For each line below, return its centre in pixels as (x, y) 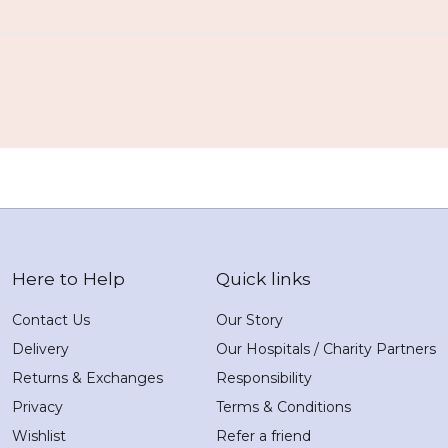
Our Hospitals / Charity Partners (326, 349)
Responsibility (264, 378)
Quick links (263, 279)
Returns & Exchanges (87, 378)
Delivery (40, 349)
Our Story (249, 320)
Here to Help (68, 279)
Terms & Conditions (283, 407)
